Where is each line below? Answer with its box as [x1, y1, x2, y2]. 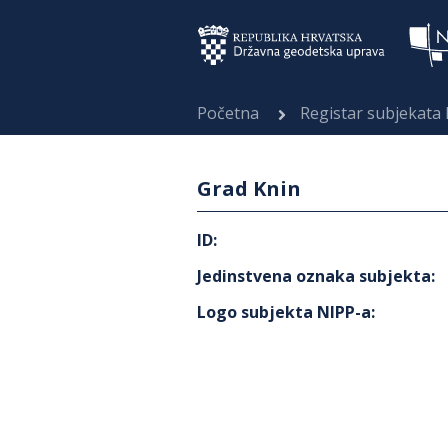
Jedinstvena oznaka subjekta [197, 265, 431, 287]
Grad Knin [197, 175, 301, 202]
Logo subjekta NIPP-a [197, 301, 371, 323]
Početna [197, 102, 259, 124]
